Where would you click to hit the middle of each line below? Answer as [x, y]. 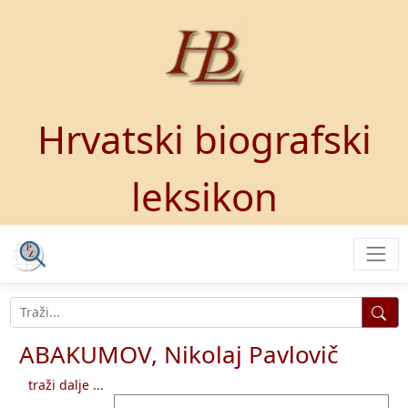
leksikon [204, 196]
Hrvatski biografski [204, 139]
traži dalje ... [66, 384]
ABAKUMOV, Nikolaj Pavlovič [178, 354]
